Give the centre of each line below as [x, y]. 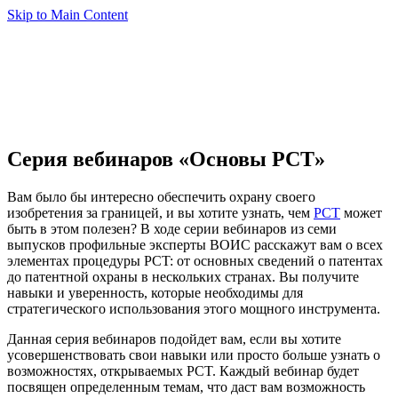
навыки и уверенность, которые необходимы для [155, 292]
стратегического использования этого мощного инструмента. [194, 308]
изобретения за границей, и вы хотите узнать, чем [160, 212]
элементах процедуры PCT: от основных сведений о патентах [195, 260]
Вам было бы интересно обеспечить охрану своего [161, 196]
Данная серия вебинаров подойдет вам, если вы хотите [174, 338]
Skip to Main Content [68, 15]
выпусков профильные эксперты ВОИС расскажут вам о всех [195, 244]
